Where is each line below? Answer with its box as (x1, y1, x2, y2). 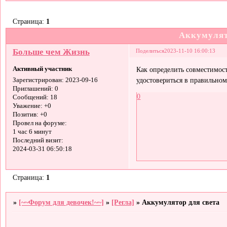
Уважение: (12, 102, 43, 109)
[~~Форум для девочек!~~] (19, 198, 104, 207)
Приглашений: (12, 85, 53, 92)
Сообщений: (12, 93, 49, 101)
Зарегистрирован (12, 76, 62, 84)
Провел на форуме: (12, 119, 67, 127)
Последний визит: (12, 136, 63, 144)
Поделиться (136, 48, 165, 54)
